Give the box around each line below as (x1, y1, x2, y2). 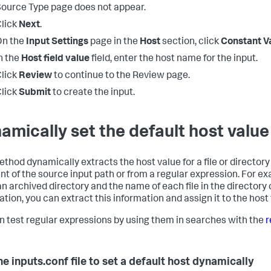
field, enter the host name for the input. (90, 54, 258, 65)
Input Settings (26, 38, 88, 48)
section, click (160, 38, 221, 48)
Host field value (21, 54, 90, 65)
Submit (19, 88, 51, 99)
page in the (88, 38, 140, 48)
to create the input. (51, 88, 135, 99)
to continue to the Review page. (52, 71, 190, 82)
